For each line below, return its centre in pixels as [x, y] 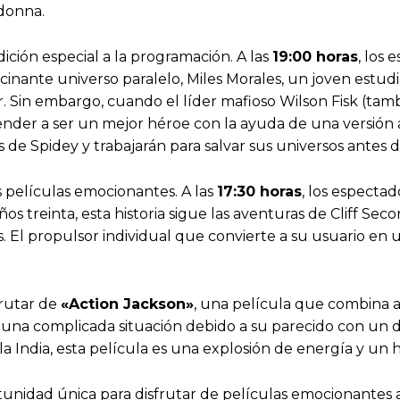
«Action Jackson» [127, 304]
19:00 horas [315, 57]
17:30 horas [259, 192]
